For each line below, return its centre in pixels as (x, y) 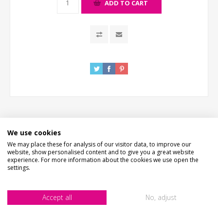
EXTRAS (109, 185)
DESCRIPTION (109, 138)
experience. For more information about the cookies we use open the (103, 160)
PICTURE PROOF (109, 209)
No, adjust (161, 197)
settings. (19, 167)
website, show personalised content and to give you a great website (101, 152)
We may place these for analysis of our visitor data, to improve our (99, 144)
